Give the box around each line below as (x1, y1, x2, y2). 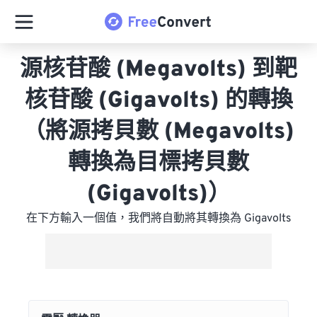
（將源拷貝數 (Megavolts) (23, 118, 294, 146)
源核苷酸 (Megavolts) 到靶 (20, 56, 297, 84)
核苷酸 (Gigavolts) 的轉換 (24, 87, 293, 115)
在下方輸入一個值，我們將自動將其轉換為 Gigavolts (25, 212, 292, 226)
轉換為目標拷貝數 (68, 149, 249, 178)
